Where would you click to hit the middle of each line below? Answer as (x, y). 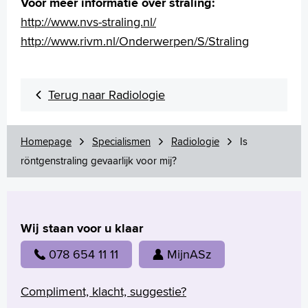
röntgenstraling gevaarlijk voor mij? (99, 161)
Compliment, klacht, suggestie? (103, 291)
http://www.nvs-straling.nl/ (88, 22)
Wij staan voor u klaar (82, 228)
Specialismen (121, 141)
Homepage (46, 141)
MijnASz (189, 254)
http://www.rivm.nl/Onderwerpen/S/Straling (135, 41)
